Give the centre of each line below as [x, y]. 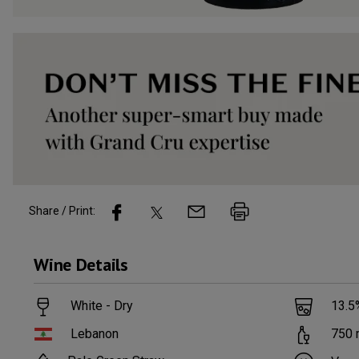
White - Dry [102, 306]
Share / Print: [62, 211]
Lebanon [95, 333]
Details [102, 265]
